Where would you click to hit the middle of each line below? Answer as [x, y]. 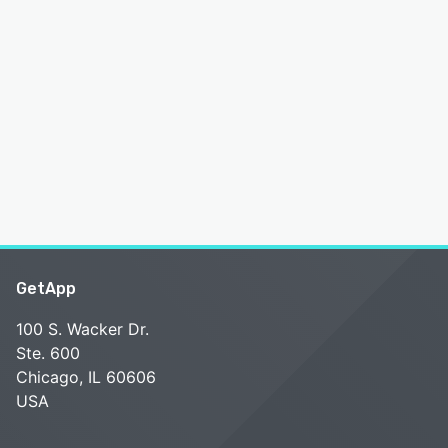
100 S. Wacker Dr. [82, 329]
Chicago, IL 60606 [86, 377]
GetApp [46, 288]
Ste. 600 [48, 353]
